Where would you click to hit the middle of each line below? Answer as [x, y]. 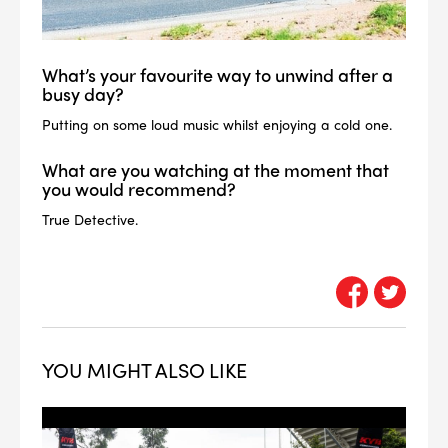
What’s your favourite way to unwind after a [217, 74]
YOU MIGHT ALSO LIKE [144, 369]
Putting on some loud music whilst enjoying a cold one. [217, 123]
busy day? [83, 93]
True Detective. [90, 218]
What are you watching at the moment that [215, 169]
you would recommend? [139, 188]
